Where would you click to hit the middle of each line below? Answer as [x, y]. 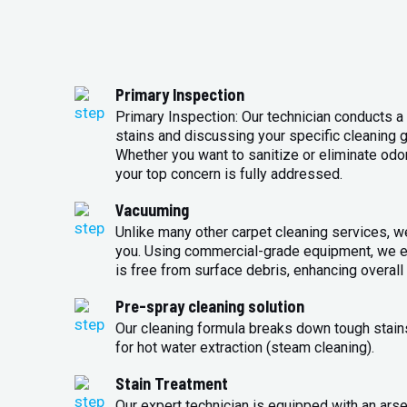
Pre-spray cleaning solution [210, 306]
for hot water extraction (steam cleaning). [245, 347]
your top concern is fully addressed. [229, 174]
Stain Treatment [172, 383]
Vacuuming [152, 209]
